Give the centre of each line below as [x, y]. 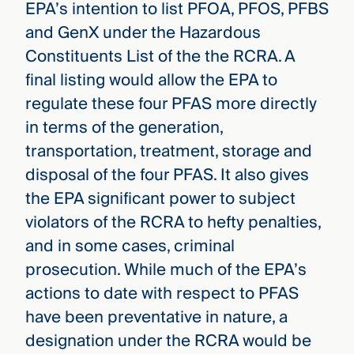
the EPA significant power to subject [160, 199]
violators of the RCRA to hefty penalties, [173, 223]
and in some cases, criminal [130, 247]
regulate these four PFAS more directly [171, 104]
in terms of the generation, [124, 128]
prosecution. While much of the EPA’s [166, 270]
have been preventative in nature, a [156, 318]
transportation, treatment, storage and [168, 152]
